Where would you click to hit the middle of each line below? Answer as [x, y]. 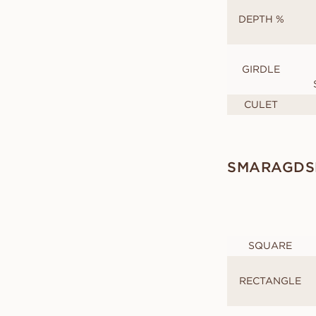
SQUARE [270, 245]
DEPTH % [261, 19]
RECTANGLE [270, 280]
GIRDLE [261, 69]
